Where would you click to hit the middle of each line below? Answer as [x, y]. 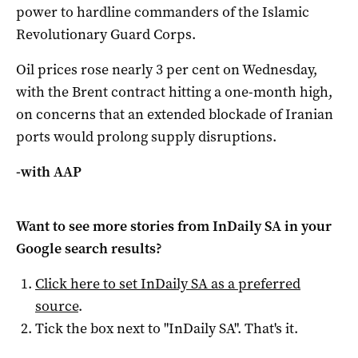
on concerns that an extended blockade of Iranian [175, 114]
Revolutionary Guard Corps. [106, 34]
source [57, 306]
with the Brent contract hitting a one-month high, [174, 91]
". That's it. [266, 328]
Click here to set [88, 283]
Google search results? [89, 248]
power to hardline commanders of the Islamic [163, 12]
